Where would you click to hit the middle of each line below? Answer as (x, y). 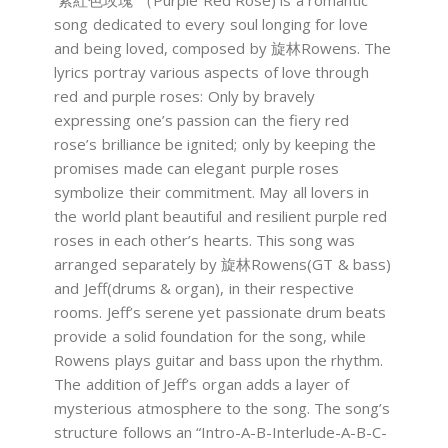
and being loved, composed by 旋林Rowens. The (223, 48)
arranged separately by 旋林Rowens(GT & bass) (222, 264)
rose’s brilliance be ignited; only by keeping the (215, 144)
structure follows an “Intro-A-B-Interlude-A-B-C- (221, 432)
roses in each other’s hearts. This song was (205, 240)
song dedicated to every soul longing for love (211, 24)
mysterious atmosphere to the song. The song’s (222, 408)
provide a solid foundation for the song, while (210, 336)
